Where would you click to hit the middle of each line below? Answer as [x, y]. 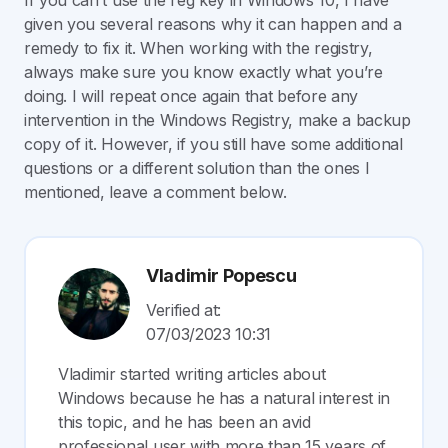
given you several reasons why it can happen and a [213, 24]
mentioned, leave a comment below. [155, 192]
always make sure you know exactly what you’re [203, 72]
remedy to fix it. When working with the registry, [198, 48]
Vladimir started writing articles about [192, 374]
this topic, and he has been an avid [184, 422]
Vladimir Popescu [221, 276]
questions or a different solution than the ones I [197, 168]
